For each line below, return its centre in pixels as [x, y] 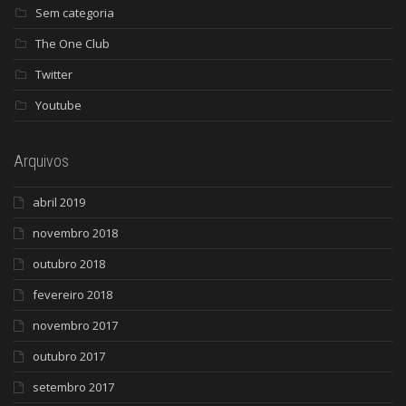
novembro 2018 [75, 232]
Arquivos [41, 160]
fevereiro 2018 [72, 294]
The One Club [72, 43]
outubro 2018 [69, 263]
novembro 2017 [75, 325]
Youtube [58, 105]
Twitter [54, 74]
